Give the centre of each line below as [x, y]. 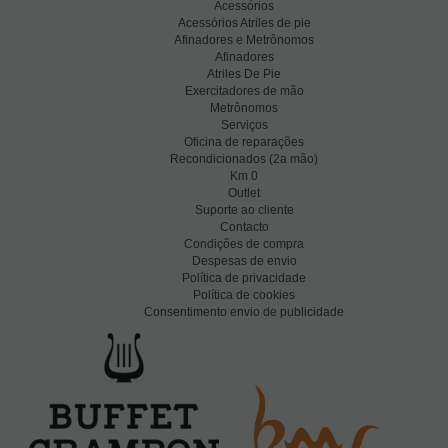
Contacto [244, 227]
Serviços [244, 125]
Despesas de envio [244, 261]
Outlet [244, 193]
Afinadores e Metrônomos [244, 40]
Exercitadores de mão [244, 91]
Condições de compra [244, 244]
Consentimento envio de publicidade [244, 312]
